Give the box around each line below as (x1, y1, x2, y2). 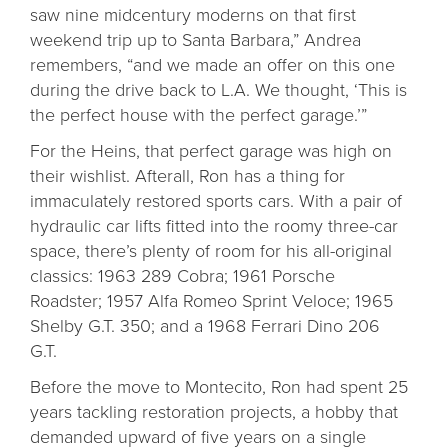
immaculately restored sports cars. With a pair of (30, 187, 402, 214)
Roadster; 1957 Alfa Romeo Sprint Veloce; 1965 (30, 287, 393, 314)
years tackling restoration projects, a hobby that (30, 398, 398, 425)
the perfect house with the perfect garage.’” (30, 101, 372, 128)
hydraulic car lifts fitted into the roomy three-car (30, 212, 398, 239)
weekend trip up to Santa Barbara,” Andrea (30, 26, 361, 53)
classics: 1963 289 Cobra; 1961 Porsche (30, 262, 335, 289)
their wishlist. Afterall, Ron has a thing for (30, 162, 345, 189)
